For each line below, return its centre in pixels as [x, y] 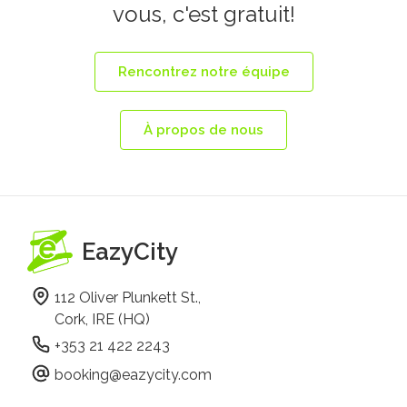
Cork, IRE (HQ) [102, 319]
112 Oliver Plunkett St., [129, 297]
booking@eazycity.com [133, 374]
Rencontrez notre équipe [203, 72]
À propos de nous [203, 130]
